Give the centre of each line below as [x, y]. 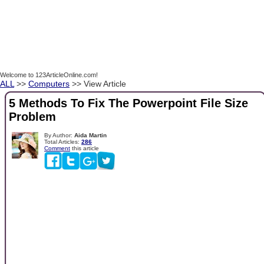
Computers [49, 84]
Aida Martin [90, 135]
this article [85, 148]
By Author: [59, 135]
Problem [32, 117]
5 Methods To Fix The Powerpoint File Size [128, 103]
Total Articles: [63, 141]
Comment [57, 148]
